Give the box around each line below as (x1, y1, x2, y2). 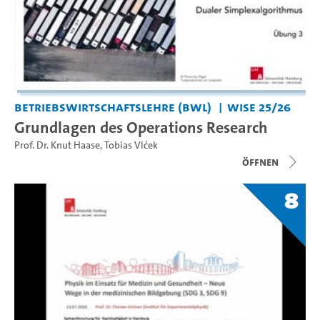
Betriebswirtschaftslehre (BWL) (14, 98, 211, 116)
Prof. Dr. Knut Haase (14, 139, 100, 153)
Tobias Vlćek (104, 139, 158, 153)
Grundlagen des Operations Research (14, 116, 268, 139)
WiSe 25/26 (226, 98, 291, 116)
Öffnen (242, 154, 279, 170)
